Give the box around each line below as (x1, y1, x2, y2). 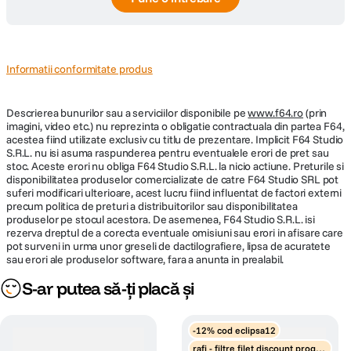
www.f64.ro (248, 106, 304, 120)
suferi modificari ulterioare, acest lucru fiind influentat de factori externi (6, 186, 342, 200)
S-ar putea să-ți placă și (22, 277, 194, 299)
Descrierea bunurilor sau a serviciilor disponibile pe (6, 106, 248, 120)
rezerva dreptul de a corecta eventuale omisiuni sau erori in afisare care (6, 226, 343, 240)
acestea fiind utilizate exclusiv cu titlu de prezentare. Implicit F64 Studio (6, 132, 344, 147)
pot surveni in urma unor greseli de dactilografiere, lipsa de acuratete (6, 239, 331, 253)
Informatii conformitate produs (6, 62, 153, 76)
